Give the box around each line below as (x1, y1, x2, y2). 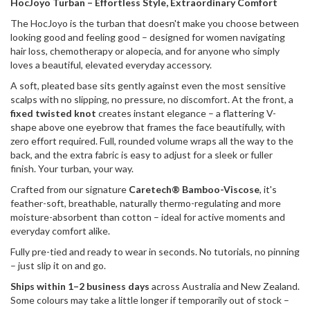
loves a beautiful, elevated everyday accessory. (10, 59, 212, 71)
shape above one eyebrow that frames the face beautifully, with (10, 121, 285, 134)
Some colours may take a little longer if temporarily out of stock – (10, 294, 289, 307)
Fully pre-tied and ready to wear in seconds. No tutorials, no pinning (10, 246, 300, 258)
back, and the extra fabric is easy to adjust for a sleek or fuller (10, 149, 273, 161)
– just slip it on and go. (10, 259, 106, 272)
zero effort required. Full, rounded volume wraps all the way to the (10, 135, 293, 147)
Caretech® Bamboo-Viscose (129, 183, 259, 196)
